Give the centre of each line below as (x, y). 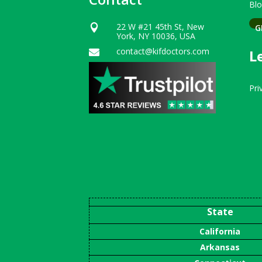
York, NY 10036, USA (156, 36)
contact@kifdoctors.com (163, 51)
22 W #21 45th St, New (161, 27)
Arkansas (220, 247)
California (220, 231)
